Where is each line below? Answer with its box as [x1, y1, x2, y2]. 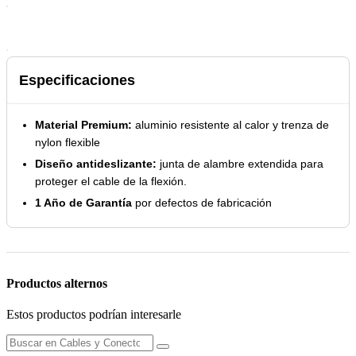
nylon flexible [35, 135, 100, 149]
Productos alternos [6, 276, 107, 290]
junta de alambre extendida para [157, 157, 323, 170]
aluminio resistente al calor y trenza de [132, 118, 329, 131]
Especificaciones [19, 72, 135, 88]
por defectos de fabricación [132, 195, 272, 209]
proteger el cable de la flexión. [35, 174, 187, 188]
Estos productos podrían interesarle [6, 307, 181, 321]
